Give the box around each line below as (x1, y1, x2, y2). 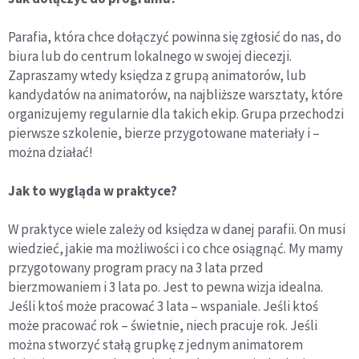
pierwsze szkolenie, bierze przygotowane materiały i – (8, 123, 320, 142)
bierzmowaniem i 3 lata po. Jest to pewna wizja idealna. (8, 277, 323, 296)
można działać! (8, 143, 93, 161)
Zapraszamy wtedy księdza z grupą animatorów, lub (8, 66, 306, 84)
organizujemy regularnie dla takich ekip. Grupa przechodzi (8, 104, 344, 123)
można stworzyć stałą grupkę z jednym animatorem (8, 335, 303, 353)
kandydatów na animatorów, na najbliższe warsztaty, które (8, 85, 343, 103)
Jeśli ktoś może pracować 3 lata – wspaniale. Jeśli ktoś (8, 296, 318, 315)
